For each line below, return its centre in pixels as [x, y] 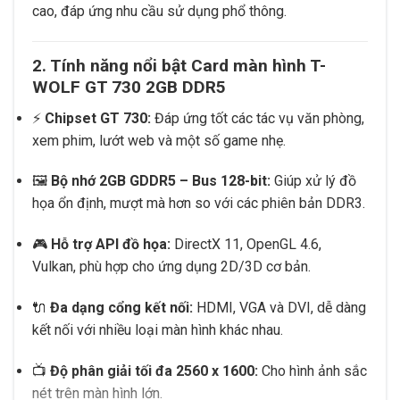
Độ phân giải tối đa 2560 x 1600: [154, 371]
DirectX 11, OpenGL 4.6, [246, 245]
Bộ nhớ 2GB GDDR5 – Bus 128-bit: [161, 181]
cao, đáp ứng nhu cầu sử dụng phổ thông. [159, 12]
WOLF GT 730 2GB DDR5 [129, 87]
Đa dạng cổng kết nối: [121, 307]
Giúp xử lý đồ [313, 181]
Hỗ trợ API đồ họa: [111, 245]
